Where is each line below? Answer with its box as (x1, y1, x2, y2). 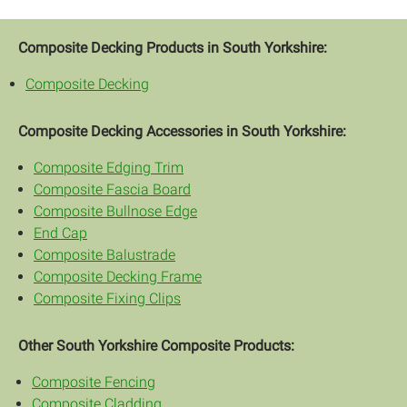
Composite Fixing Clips (34, 290, 181, 308)
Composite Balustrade (34, 246, 175, 264)
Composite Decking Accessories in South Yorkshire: (18, 123, 346, 141)
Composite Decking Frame (34, 268, 202, 286)
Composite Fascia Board (34, 181, 191, 199)
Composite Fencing (32, 373, 155, 392)
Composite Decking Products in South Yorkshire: (18, 39, 327, 57)
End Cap (34, 224, 87, 243)
